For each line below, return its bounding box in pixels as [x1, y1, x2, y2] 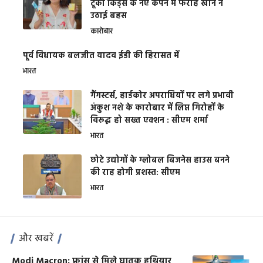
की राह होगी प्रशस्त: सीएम [90, 166, 180, 180]
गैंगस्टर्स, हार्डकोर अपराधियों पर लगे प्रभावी [90, 89, 234, 103]
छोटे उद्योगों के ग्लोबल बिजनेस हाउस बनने [90, 154, 230, 168]
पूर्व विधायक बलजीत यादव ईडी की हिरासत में [23, 49, 179, 63]
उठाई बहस [90, 9, 127, 23]
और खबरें [19, 231, 53, 247]
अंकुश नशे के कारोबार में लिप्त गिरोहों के [90, 102, 224, 116]
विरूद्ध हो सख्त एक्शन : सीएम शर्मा [90, 114, 208, 128]
